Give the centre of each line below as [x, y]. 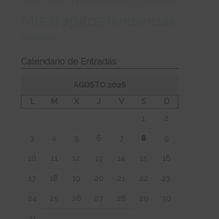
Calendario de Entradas [69, 62]
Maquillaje [40, 38]
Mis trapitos [63, 20]
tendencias [141, 21]
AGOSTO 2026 [100, 85]
